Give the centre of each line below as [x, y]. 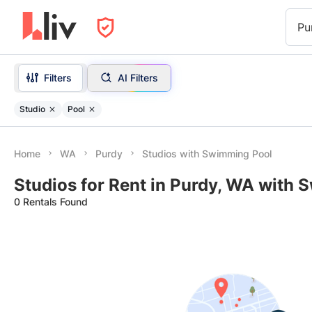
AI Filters [138, 77]
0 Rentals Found [51, 202]
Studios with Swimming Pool [207, 154]
